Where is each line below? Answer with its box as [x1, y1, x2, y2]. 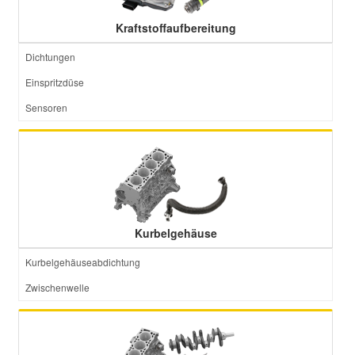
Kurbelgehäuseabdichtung [25, 255, 140, 269]
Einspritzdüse [25, 75, 84, 89]
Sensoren [25, 101, 67, 114]
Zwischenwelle [25, 281, 90, 294]
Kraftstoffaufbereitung [115, 20, 236, 36]
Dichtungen [25, 50, 75, 63]
